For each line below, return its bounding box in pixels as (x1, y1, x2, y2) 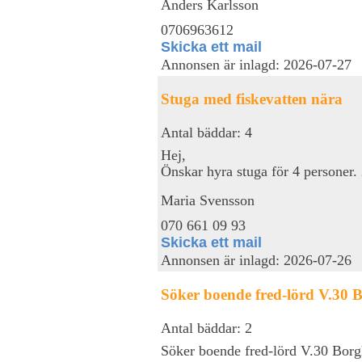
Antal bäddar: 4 (161, 124, 252, 141)
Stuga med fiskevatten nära (161, 90, 343, 107)
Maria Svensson (161, 192, 255, 208)
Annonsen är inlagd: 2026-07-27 (161, 57, 351, 73)
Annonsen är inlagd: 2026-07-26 (161, 252, 351, 268)
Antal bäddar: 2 (161, 319, 252, 336)
